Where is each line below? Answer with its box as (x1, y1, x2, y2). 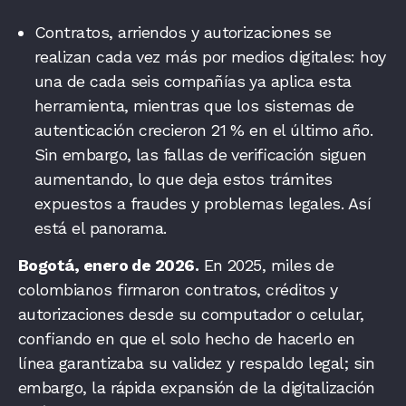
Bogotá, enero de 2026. (18, 255, 199, 275)
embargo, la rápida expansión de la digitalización (18, 377, 375, 397)
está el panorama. (34, 217, 167, 237)
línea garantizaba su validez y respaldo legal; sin (18, 353, 374, 372)
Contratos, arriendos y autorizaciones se (34, 22, 332, 42)
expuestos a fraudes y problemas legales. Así (34, 193, 372, 213)
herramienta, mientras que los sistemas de (34, 95, 354, 115)
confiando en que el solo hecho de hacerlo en (18, 328, 355, 348)
